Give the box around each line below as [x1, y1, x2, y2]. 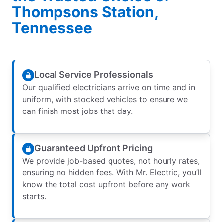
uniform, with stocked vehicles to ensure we [22, 94, 188, 104]
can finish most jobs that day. [22, 106, 133, 116]
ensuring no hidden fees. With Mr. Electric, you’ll [22, 167, 202, 177]
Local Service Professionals [34, 69, 153, 80]
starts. [22, 191, 46, 201]
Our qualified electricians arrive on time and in [22, 82, 195, 92]
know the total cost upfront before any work [22, 179, 190, 189]
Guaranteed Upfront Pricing [34, 143, 153, 154]
